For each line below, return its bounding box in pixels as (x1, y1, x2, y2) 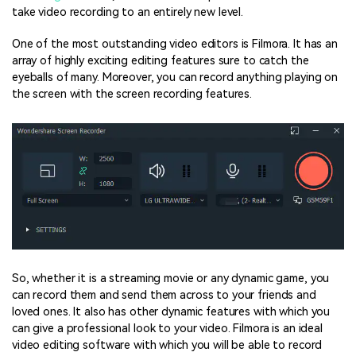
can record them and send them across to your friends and (12, 288, 316, 302)
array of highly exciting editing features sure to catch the (12, 54, 309, 68)
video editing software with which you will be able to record (12, 338, 323, 352)
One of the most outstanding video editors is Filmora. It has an (12, 37, 338, 52)
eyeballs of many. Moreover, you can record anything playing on (12, 71, 339, 85)
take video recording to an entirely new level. (12, 6, 244, 20)
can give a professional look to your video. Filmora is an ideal (12, 321, 323, 335)
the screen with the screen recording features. (12, 87, 253, 102)
